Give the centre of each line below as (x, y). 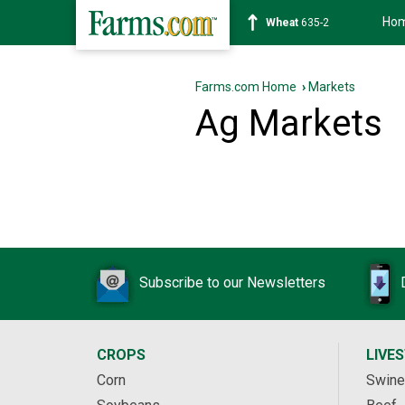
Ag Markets (289, 123)
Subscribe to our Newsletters (232, 283)
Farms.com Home (246, 87)
